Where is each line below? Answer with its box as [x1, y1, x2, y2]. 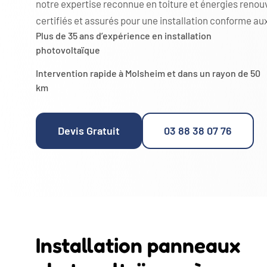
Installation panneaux [36, 232, 240, 257]
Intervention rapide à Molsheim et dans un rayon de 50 [36, 67, 260, 79]
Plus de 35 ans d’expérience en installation [36, 29, 212, 41]
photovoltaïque [36, 44, 100, 55]
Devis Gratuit [58, 123, 120, 137]
